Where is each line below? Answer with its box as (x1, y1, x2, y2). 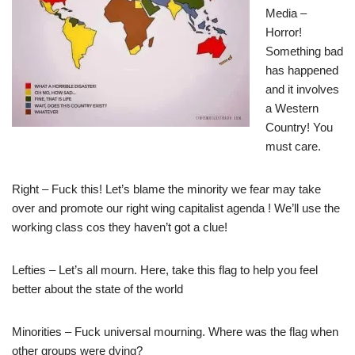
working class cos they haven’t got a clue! (12, 220, 227, 235)
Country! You (265, 120, 333, 135)
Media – (265, 6, 307, 21)
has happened (265, 63, 338, 78)
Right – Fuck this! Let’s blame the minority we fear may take (12, 182, 321, 197)
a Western (265, 101, 319, 116)
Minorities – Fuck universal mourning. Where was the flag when (12, 325, 338, 339)
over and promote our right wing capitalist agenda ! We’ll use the (12, 201, 340, 216)
